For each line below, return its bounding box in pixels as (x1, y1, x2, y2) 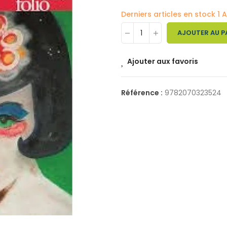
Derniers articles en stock (121, 9, 217, 19)
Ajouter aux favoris (127, 56, 198, 66)
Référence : (121, 88, 164, 98)
